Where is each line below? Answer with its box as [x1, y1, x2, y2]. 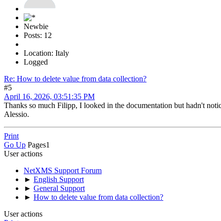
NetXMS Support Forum [24, 166, 102, 175]
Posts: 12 [24, 31, 52, 39]
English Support [34, 175, 84, 184]
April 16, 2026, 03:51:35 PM [4, 92, 95, 101]
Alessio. [4, 110, 29, 118]
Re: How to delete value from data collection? [4, 74, 147, 83]
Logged [24, 57, 48, 66]
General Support [34, 184, 85, 192]
